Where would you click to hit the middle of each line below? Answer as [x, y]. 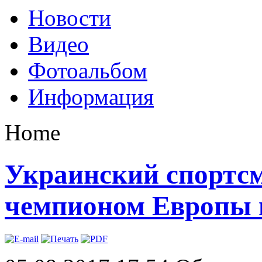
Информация [91, 97]
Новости [70, 18]
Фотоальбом [88, 71]
